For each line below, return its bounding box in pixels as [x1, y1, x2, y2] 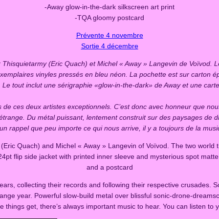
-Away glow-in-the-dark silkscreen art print [44, 2, 175, 11]
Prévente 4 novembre [76, 31, 143, 39]
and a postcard [86, 163, 133, 171]
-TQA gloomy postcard [75, 13, 144, 22]
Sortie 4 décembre [81, 42, 138, 50]
